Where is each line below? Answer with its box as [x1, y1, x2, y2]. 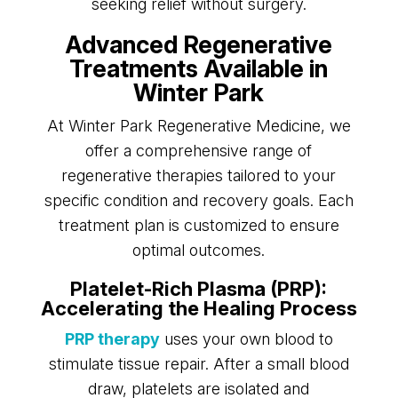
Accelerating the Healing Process [40, 297, 357, 321]
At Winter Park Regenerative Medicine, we [46, 116, 351, 136]
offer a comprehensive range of [85, 141, 313, 161]
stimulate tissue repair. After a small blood [48, 354, 349, 374]
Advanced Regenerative [65, 30, 333, 60]
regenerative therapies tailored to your [61, 166, 337, 186]
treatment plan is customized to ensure [58, 216, 339, 235]
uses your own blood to [159, 330, 333, 349]
